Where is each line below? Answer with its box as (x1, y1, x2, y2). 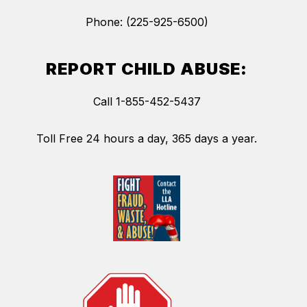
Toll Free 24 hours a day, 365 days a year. (36, 131, 257, 145)
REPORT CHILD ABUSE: (46, 58, 247, 79)
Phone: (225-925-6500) (85, 14, 208, 29)
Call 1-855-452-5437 (93, 94, 201, 108)
